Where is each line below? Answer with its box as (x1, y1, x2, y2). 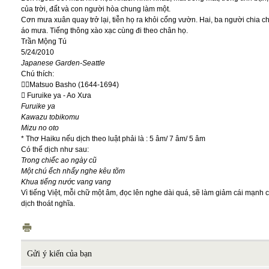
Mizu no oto (21, 124, 59, 132)
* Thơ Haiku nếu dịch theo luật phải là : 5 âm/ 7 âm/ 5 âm (21, 134, 205, 143)
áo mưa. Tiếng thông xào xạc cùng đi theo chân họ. (21, 26, 188, 35)
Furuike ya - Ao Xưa (25, 91, 91, 100)
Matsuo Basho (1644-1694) (29, 80, 119, 89)
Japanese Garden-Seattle (21, 59, 105, 67)
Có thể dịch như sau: (21, 145, 89, 154)
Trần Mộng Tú (21, 37, 67, 46)
